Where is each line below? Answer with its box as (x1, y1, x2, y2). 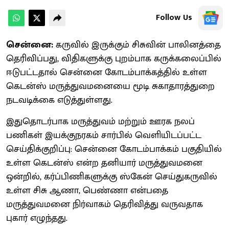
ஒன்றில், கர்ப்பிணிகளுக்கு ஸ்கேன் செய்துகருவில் (6, 169, 217, 185)
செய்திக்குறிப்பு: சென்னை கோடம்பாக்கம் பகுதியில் (6, 141, 222, 157)
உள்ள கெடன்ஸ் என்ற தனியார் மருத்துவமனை (6, 155, 202, 171)
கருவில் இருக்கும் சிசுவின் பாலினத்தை (56, 37, 221, 53)
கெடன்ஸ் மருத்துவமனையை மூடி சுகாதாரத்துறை (6, 78, 215, 94)
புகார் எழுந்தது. (6, 210, 67, 226)
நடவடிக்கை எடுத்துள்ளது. (6, 92, 112, 108)
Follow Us (156, 10, 192, 25)
